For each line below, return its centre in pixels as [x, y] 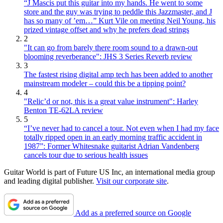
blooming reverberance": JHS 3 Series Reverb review [108, 57]
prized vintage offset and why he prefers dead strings [107, 30]
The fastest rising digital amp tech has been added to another [118, 75]
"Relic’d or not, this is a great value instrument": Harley [111, 102]
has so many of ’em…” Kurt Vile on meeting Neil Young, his [120, 21]
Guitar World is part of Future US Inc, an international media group [110, 172]
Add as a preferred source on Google [133, 213]
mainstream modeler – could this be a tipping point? [105, 84]
